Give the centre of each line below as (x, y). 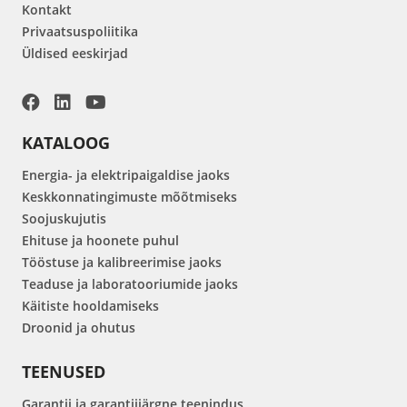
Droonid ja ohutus (79, 327)
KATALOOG (66, 142)
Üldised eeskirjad (75, 53)
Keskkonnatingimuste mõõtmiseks (129, 196)
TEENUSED (64, 371)
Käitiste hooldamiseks (90, 305)
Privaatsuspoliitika (80, 31)
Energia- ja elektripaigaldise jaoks (126, 174)
